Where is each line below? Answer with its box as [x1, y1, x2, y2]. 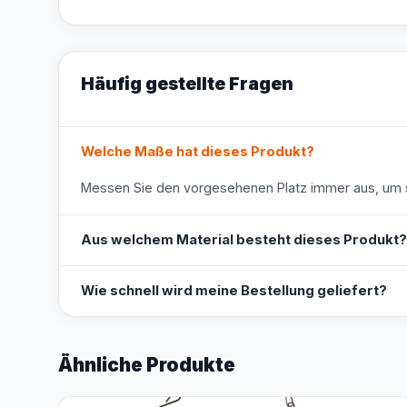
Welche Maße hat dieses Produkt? [81, 144, 314, 160]
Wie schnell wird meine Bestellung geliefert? [81, 283, 387, 299]
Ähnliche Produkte [58, 353, 235, 376]
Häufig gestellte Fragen [81, 73, 293, 94]
